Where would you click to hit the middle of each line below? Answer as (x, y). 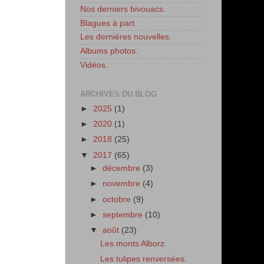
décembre (123, 169)
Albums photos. (109, 51)
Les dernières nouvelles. (126, 37)
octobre (118, 199)
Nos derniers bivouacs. (123, 9)
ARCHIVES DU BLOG (118, 94)
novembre (123, 184)
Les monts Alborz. (133, 243)
